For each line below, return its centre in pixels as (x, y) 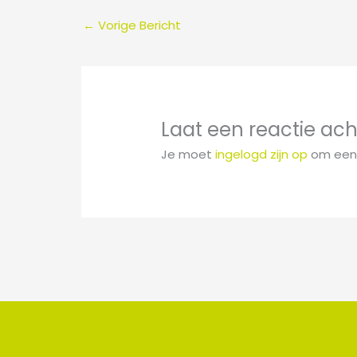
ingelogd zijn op (262, 154)
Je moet (188, 154)
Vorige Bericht (138, 25)
